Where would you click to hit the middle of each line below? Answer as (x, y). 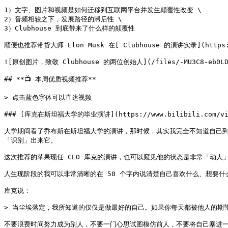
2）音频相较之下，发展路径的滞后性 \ (63, 19)
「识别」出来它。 (31, 140)
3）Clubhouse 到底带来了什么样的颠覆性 (69, 28)
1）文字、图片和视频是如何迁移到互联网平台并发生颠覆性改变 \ (103, 10)
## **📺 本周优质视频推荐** (50, 79)
